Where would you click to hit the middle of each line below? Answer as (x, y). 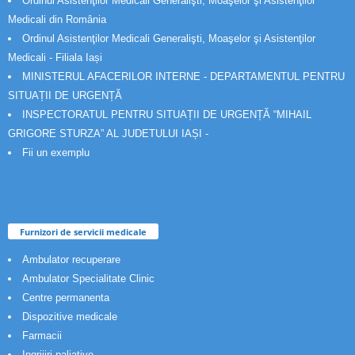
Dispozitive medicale (70, 317)
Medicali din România (57, 20)
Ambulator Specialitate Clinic (88, 279)
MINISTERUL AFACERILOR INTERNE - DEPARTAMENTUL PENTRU (183, 77)
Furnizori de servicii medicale (83, 232)
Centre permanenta (66, 298)
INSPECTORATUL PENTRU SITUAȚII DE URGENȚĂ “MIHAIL (167, 115)
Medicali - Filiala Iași (55, 58)
